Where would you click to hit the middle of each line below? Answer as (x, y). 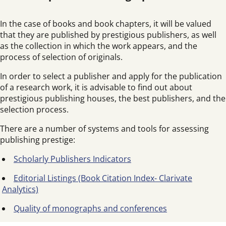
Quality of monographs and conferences (90, 208)
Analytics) (20, 189)
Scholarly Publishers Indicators (72, 159)
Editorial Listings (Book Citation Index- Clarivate (103, 178)
